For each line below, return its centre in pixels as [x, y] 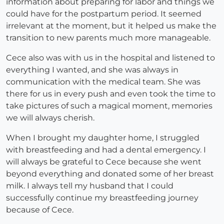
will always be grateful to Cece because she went [104, 162]
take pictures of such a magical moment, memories [109, 106]
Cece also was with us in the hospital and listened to [110, 58]
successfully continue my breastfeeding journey [102, 198]
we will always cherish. [50, 118]
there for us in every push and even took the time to [111, 94]
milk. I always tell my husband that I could [90, 186]
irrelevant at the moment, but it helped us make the [111, 26]
